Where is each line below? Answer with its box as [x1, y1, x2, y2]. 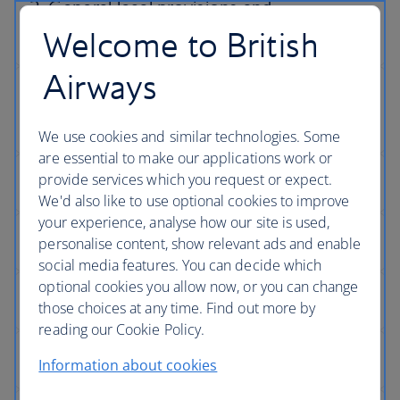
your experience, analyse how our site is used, [38, 212, 330, 232]
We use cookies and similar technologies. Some [38, 127, 341, 146]
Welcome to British [43, 24, 320, 65]
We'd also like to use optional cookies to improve [38, 191, 350, 211]
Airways [43, 66, 158, 107]
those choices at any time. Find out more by [38, 298, 316, 318]
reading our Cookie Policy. [38, 320, 205, 339]
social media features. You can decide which [38, 255, 322, 275]
